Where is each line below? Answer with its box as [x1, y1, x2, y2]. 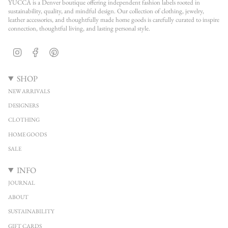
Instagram [22, 47, 45, 54]
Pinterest [59, 47, 78, 54]
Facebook [40, 47, 62, 54]
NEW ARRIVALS [8, 88, 50, 95]
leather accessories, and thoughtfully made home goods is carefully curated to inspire [8, 15, 219, 24]
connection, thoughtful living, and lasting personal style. [8, 23, 150, 33]
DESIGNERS [8, 102, 39, 109]
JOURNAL [8, 179, 35, 186]
